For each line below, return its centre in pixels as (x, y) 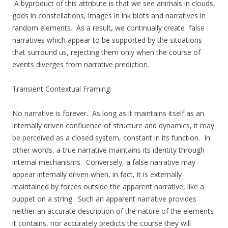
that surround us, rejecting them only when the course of (106, 52)
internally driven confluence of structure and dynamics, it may (113, 126)
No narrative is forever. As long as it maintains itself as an (108, 113)
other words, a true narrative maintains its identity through (108, 150)
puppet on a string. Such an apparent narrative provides (104, 199)
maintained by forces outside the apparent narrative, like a (108, 187)
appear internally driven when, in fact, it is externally (97, 175)
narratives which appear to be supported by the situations (107, 40)
